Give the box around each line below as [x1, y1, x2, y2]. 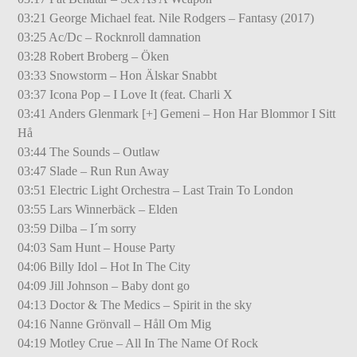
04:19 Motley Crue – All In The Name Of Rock [18, 335, 259, 350]
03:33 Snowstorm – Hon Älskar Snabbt [18, 68, 218, 82]
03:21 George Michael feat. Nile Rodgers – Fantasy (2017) [18, 10, 315, 25]
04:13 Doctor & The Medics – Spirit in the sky [18, 297, 253, 312]
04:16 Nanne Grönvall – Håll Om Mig [18, 316, 212, 331]
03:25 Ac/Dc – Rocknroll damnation [18, 29, 202, 44]
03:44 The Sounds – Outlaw [18, 144, 161, 159]
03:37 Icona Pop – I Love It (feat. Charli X [18, 87, 233, 101]
